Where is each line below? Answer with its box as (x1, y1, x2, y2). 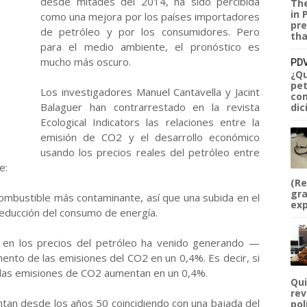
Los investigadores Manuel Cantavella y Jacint (40, 85, 260, 99)
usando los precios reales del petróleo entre (40, 145, 260, 159)
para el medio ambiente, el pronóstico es (40, 40, 260, 53)
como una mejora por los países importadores (40, 10, 260, 23)
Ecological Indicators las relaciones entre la (40, 115, 260, 129)
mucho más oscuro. (40, 55, 131, 69)
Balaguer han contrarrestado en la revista (40, 100, 260, 114)
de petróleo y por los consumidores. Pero (40, 25, 260, 38)
